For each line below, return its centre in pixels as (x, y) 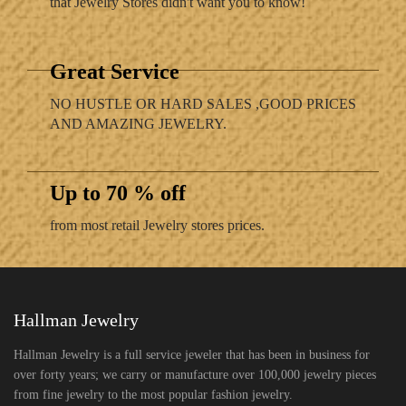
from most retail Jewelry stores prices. (157, 225)
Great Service (115, 71)
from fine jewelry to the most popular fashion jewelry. (153, 394)
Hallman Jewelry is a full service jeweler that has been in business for (192, 354)
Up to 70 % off (118, 193)
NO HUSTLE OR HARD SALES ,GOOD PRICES (203, 103)
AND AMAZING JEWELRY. (138, 123)
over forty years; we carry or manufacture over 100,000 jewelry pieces (195, 374)
